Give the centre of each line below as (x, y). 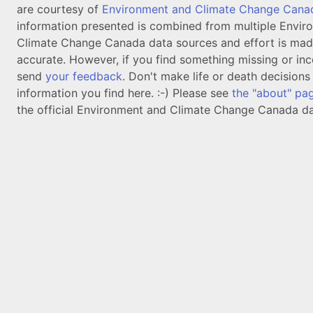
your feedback (84, 76)
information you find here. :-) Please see (124, 93)
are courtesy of (59, 9)
